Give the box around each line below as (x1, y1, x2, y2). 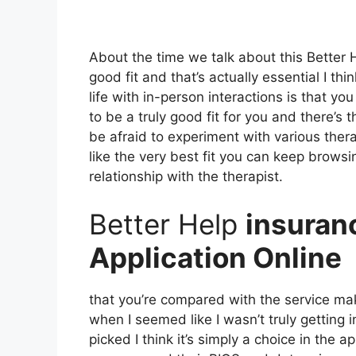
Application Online (89, 240, 348, 274)
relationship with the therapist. (89, 168, 283, 184)
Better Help (89, 207, 246, 241)
